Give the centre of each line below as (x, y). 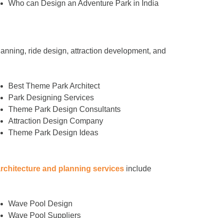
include (138, 168)
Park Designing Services (51, 97)
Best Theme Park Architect (54, 86)
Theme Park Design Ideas (53, 132)
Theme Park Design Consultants (64, 109)
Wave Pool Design (40, 204)
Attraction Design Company (55, 121)
